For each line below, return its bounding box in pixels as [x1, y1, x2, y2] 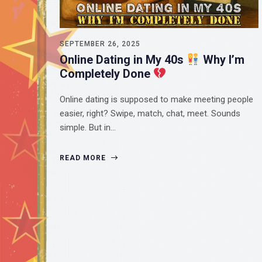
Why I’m [199, 53, 244, 67]
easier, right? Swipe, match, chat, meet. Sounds [60, 108, 240, 119]
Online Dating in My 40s [60, 53, 187, 67]
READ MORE [60, 154, 108, 163]
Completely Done [60, 67, 153, 81]
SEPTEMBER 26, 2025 [60, 40, 140, 49]
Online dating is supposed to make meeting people [60, 94, 253, 105]
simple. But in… [60, 122, 116, 133]
